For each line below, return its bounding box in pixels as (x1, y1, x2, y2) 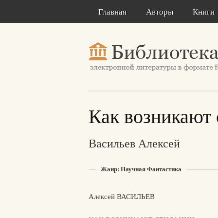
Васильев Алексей (89, 135, 180, 151)
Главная (98, 6, 127, 17)
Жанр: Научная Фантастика (101, 164, 182, 173)
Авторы (146, 6, 173, 17)
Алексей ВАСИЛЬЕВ (89, 191, 155, 201)
